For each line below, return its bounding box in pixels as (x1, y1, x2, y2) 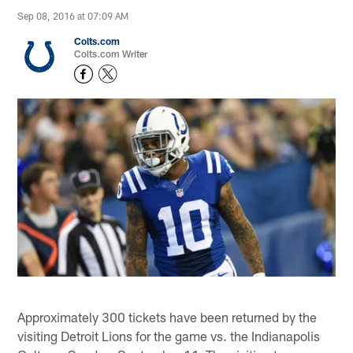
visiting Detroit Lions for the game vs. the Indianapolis (17, 327, 321, 344)
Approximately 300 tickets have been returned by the (17, 308, 318, 325)
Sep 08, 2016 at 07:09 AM (17, 10, 129, 22)
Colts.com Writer (74, 48, 148, 60)
